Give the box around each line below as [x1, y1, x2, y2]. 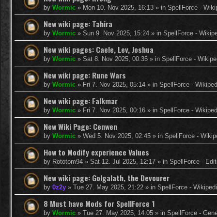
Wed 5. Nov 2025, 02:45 [83, 132, 151, 139]
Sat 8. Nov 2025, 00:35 [83, 55, 148, 62]
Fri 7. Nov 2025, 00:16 [83, 106, 145, 114]
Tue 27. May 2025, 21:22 [73, 183, 143, 191]
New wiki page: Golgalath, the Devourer [44, 171, 170, 184]
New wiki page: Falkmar [44, 94, 118, 107]
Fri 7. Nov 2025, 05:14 [83, 80, 145, 88]
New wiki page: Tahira [44, 17, 112, 30]
